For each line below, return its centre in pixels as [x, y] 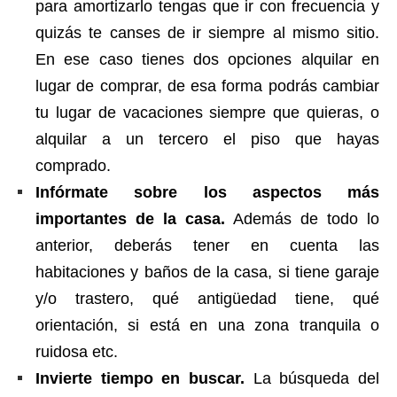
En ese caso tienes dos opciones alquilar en [207, 60]
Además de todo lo [302, 219]
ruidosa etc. [77, 352]
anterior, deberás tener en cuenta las [207, 246]
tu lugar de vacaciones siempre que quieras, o [207, 113]
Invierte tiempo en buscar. [140, 379]
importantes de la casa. [130, 219]
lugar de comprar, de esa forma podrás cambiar [207, 86]
